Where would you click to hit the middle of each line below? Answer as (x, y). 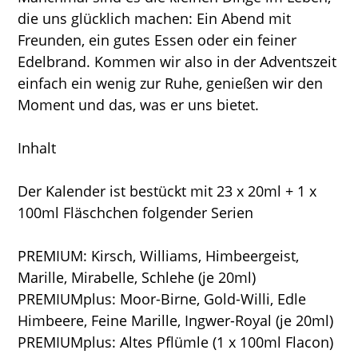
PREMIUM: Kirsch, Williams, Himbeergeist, (159, 256)
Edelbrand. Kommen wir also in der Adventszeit (177, 62)
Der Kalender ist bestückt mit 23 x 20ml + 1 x (167, 191)
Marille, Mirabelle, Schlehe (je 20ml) (137, 278)
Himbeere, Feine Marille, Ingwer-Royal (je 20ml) (176, 321)
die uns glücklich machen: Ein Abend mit (155, 19)
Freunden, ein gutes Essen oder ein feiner (157, 40)
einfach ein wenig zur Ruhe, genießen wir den (171, 84)
